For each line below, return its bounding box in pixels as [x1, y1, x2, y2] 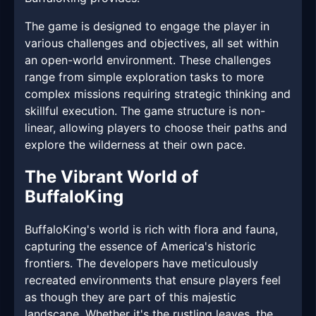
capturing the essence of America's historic [25, 239, 256, 254]
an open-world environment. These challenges [25, 53, 271, 68]
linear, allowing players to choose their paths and [25, 121, 287, 135]
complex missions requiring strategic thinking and [25, 87, 291, 102]
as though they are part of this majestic [25, 290, 236, 305]
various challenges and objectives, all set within [25, 36, 279, 51]
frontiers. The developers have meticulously [25, 256, 258, 271]
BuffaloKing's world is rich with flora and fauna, [25, 222, 278, 237]
